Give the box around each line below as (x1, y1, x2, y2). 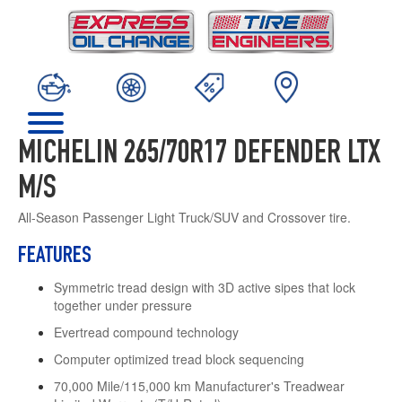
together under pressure (54, 295, 192, 314)
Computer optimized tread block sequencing (54, 349, 304, 368)
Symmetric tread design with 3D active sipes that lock (54, 277, 355, 296)
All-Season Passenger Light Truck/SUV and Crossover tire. (18, 207, 351, 226)
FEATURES (18, 244, 92, 268)
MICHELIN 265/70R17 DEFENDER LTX (18, 138, 380, 171)
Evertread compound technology (54, 322, 239, 341)
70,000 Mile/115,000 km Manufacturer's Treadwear (54, 376, 345, 395)
